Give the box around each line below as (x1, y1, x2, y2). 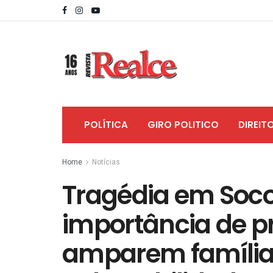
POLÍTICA (84, 118, 128, 131)
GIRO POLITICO (147, 118, 219, 131)
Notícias (92, 157, 120, 168)
